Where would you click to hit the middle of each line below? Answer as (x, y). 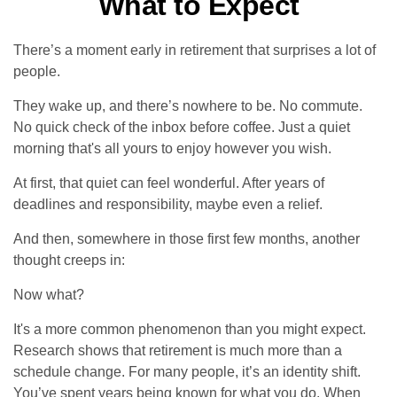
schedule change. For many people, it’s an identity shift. (187, 372)
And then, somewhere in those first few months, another (187, 239)
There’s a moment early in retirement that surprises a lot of (195, 50)
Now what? (49, 295)
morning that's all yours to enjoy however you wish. (172, 148)
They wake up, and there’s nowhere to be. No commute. (188, 106)
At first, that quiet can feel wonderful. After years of (169, 183)
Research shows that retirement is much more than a (178, 350)
